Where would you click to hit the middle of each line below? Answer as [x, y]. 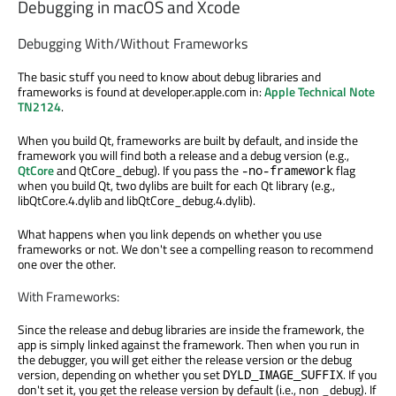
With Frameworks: [69, 297]
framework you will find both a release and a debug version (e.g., [183, 155]
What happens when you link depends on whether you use [170, 233]
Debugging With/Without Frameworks [133, 43]
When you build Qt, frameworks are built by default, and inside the [188, 140]
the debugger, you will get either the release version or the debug [185, 360]
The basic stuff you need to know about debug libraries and [169, 76]
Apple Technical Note [320, 91]
